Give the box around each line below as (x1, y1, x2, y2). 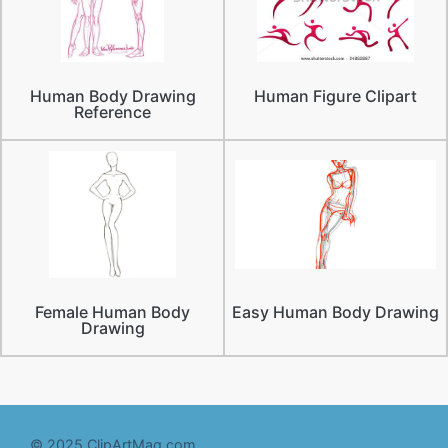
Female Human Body (35, 301, 190, 322)
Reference (74, 101, 151, 122)
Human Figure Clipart (254, 85, 417, 106)
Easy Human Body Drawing (232, 301, 439, 322)
